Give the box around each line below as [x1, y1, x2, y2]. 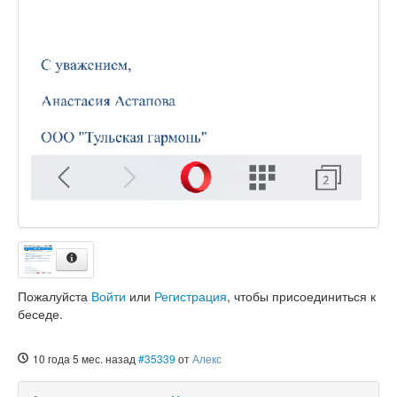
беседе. [18, 304, 63, 323]
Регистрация [154, 286, 227, 305]
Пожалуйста [18, 286, 91, 305]
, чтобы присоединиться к [227, 286, 376, 305]
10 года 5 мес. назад [33, 350, 136, 366]
